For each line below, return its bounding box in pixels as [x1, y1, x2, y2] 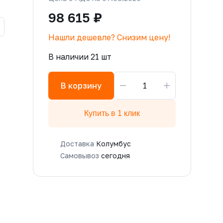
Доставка [60, 139, 96, 148]
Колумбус [96, 139, 131, 148]
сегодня [101, 151, 130, 160]
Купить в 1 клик [84, 109, 140, 117]
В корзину [61, 81, 102, 91]
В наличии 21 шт [48, 52, 111, 62]
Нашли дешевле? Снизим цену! [48, 32, 170, 42]
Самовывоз [60, 151, 101, 160]
